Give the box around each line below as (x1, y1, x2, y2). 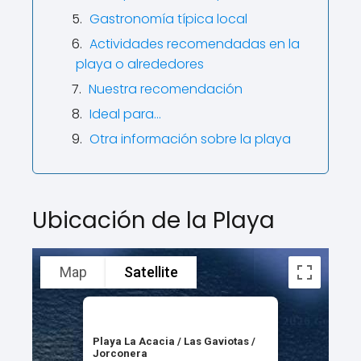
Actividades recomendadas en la (89, 34, 300, 53)
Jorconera (93, 346, 147, 359)
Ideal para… (89, 104, 161, 123)
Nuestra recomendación (89, 79, 243, 98)
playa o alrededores (76, 54, 204, 73)
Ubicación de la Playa (32, 204, 275, 236)
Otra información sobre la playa (89, 129, 291, 148)
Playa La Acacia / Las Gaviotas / (93, 334, 255, 347)
